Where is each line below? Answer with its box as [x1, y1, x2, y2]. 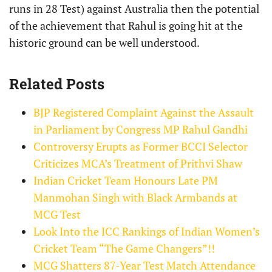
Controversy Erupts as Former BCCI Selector [33, 139, 248, 154]
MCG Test [33, 207, 81, 222]
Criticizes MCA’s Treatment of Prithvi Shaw [33, 156, 242, 171]
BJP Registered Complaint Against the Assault [33, 105, 254, 120]
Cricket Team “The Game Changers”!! [33, 241, 215, 256]
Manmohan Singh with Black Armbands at [33, 190, 237, 205]
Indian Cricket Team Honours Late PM [33, 173, 218, 188]
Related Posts [9, 74, 104, 94]
